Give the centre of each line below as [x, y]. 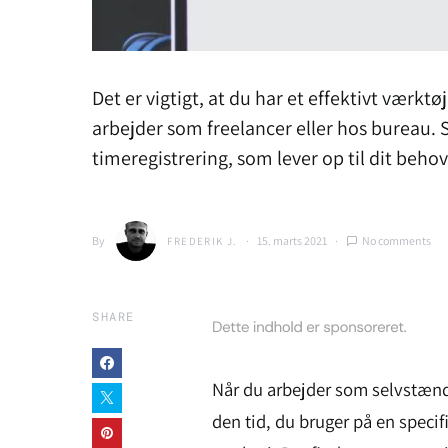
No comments [396, 240]
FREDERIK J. [202, 240]
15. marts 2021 [291, 240]
